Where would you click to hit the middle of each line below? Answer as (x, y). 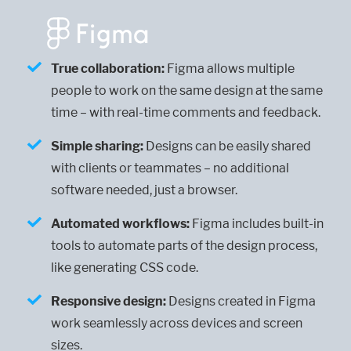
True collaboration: (108, 69)
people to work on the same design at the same (187, 91)
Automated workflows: (120, 224)
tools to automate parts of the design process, (184, 246)
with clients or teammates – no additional (170, 168)
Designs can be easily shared (227, 147)
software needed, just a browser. (144, 190)
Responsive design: (109, 302)
